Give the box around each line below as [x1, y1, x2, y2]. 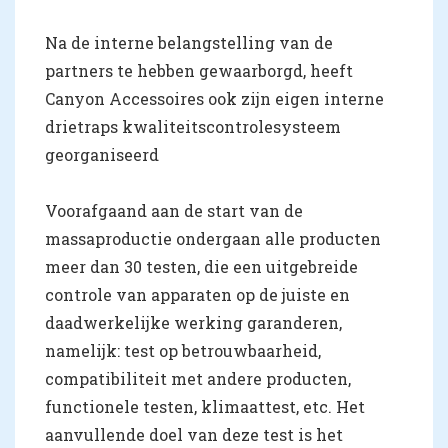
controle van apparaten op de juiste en [45, 283, 350, 305]
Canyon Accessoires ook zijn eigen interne [45, 87, 384, 109]
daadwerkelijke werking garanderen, [45, 311, 342, 333]
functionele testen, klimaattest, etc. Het [45, 395, 365, 417]
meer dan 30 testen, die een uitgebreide [45, 255, 358, 277]
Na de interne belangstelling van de [45, 31, 333, 53]
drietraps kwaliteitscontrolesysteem [45, 115, 341, 137]
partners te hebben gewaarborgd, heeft [45, 59, 353, 81]
